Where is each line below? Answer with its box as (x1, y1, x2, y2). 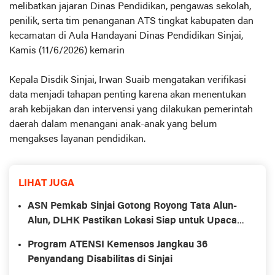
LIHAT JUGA (18, 179, 74, 188)
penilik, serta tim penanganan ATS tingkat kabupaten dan (9, 17, 254, 26)
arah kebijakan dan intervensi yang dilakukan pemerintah (9, 105, 253, 115)
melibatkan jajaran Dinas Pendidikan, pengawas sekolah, (9, 2, 251, 12)
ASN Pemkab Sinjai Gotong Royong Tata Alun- (28, 201, 237, 211)
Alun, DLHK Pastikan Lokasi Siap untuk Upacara (28, 216, 246, 226)
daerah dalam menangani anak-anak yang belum (9, 120, 217, 130)
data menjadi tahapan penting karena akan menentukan (9, 90, 246, 100)
